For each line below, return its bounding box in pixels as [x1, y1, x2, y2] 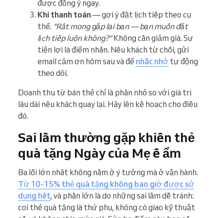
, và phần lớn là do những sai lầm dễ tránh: [51, 191, 194, 201]
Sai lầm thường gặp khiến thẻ [18, 129, 195, 146]
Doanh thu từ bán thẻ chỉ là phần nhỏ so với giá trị [18, 88, 192, 98]
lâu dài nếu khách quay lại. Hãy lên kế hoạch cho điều [18, 99, 198, 109]
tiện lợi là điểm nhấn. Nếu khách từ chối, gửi [37, 45, 189, 55]
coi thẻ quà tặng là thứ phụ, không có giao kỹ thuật [18, 202, 195, 213]
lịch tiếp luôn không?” [37, 33, 112, 43]
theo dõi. [37, 68, 68, 78]
